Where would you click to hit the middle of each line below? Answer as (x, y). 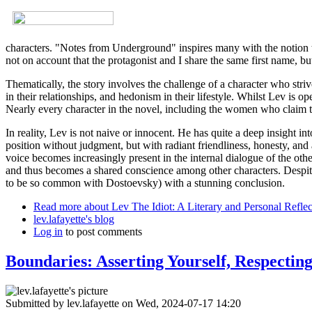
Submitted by (36, 303)
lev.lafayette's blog (74, 219)
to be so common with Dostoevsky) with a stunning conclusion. (145, 183)
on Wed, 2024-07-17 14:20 (180, 303)
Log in (48, 232)
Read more (57, 207)
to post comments (102, 232)
